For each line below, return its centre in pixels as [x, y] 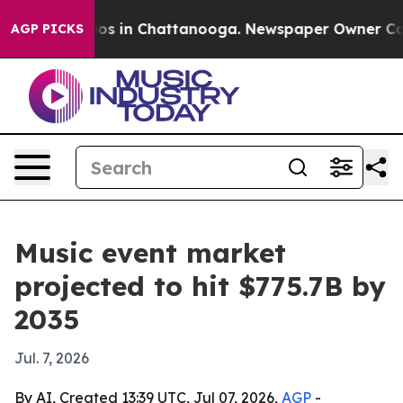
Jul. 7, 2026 [52, 358]
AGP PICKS [47, 29]
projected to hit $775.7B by [200, 286]
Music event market [150, 253]
